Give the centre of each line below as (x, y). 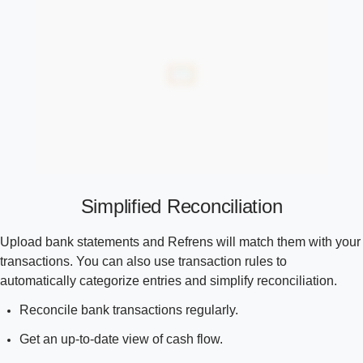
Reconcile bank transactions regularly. (129, 310)
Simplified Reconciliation (181, 207)
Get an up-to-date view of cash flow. (121, 340)
